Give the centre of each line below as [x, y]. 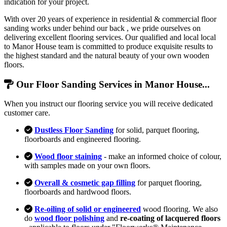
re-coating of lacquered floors [170, 218]
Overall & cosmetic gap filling [85, 183]
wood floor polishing [69, 218]
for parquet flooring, [168, 183]
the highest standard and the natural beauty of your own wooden [107, 55]
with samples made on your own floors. [87, 166]
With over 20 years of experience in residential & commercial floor [110, 19]
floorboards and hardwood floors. [78, 192]
